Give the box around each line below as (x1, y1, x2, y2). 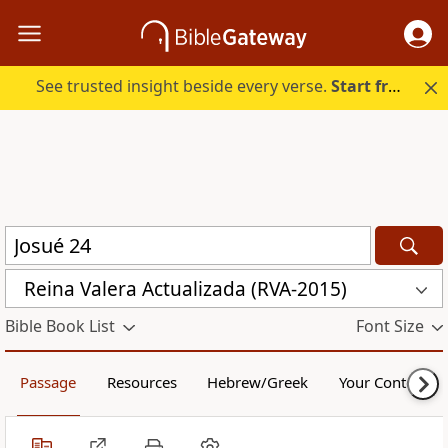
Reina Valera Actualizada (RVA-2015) (24, 275, 347, 302)
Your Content (338, 372, 428, 393)
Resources (106, 372, 177, 393)
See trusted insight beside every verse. (36, 75, 332, 98)
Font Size (355, 315, 424, 338)
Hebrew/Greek (207, 372, 309, 393)
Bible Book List (5, 315, 115, 338)
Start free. (331, 75, 389, 98)
